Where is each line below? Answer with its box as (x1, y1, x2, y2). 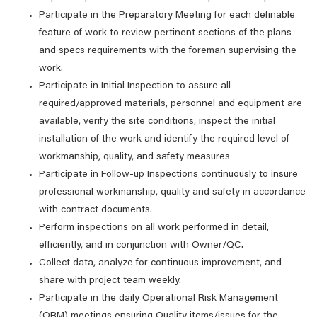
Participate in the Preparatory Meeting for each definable (39, 11, 295, 21)
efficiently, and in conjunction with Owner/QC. (39, 241, 243, 250)
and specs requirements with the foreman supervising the (39, 46, 296, 56)
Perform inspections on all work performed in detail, (39, 223, 269, 233)
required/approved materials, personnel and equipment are (39, 99, 302, 109)
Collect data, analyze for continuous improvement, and (39, 258, 282, 268)
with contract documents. (39, 205, 152, 215)
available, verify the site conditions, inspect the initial (39, 117, 275, 127)
